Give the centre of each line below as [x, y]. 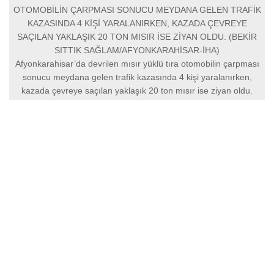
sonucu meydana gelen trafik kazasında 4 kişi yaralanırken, [137, 77]
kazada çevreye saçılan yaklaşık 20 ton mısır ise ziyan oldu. [137, 90]
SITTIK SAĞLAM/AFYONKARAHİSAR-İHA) [137, 50]
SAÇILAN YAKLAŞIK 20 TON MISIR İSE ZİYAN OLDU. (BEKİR [137, 36]
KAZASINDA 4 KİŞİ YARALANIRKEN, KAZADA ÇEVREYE [137, 23]
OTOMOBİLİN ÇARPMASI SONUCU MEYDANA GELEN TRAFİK [137, 9]
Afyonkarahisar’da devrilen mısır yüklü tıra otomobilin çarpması [137, 63]
